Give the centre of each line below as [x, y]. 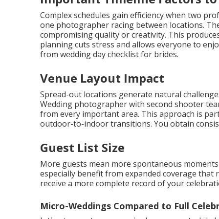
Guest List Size [82, 147]
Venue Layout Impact [102, 78]
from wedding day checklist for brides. [109, 54]
